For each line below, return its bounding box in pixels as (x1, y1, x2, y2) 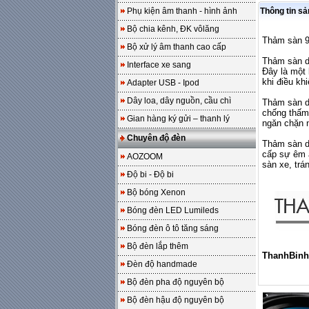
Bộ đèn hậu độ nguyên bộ (127, 295, 224, 305)
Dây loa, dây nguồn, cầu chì (127, 96, 231, 106)
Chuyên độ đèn (127, 133, 186, 143)
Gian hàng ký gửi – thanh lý (127, 114, 230, 123)
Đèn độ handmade (127, 259, 197, 269)
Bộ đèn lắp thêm (127, 241, 188, 251)
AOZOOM (127, 152, 163, 161)
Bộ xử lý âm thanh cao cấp (127, 42, 226, 52)
